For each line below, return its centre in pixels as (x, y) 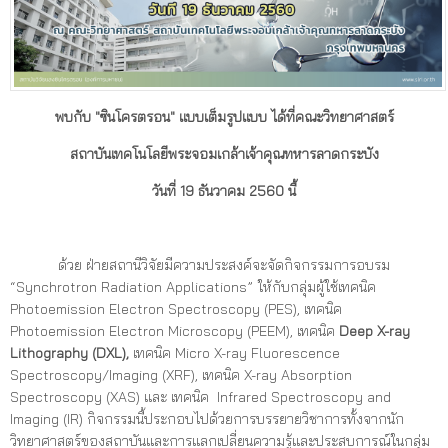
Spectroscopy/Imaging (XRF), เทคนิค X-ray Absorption (181, 374)
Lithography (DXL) (68, 352)
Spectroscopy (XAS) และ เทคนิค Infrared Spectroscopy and (200, 396)
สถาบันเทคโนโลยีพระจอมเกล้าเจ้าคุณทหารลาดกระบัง (224, 153)
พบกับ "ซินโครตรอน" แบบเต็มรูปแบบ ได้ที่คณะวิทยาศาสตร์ (224, 116)
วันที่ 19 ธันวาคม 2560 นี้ (224, 190)
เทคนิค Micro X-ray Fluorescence (234, 352)
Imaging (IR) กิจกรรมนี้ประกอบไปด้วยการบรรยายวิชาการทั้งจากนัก (207, 418)
